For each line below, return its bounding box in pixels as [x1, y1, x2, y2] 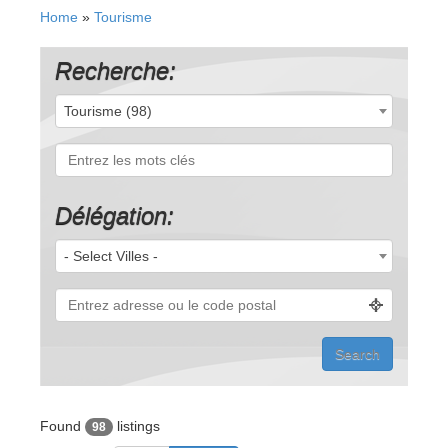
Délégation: [55, 201, 174, 229]
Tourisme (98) [64, 102, 152, 119]
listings [113, 417, 160, 434]
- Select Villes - [64, 247, 158, 264]
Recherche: [55, 56, 176, 84]
